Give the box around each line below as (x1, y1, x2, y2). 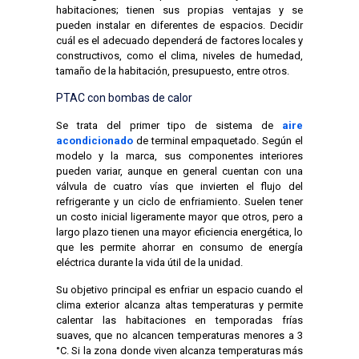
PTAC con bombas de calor (55, 91, 192, 104)
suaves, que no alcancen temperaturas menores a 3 (55, 329, 304, 341)
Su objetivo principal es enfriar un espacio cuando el (55, 283, 304, 296)
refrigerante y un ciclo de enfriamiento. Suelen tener (55, 195, 304, 208)
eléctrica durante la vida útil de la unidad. (55, 256, 243, 268)
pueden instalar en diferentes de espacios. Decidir (55, 18, 304, 31)
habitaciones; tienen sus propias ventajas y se (55, 3, 304, 16)
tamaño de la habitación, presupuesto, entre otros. (55, 64, 289, 77)
